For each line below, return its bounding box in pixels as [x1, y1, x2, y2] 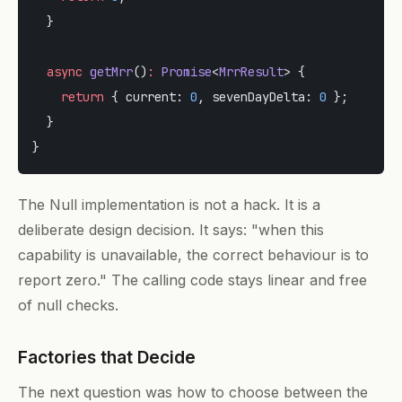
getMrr [83, 63, 133, 80]
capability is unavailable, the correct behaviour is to [18, 245, 369, 264]
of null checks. [18, 295, 118, 314]
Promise [154, 63, 212, 80]
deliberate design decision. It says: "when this [18, 220, 324, 239]
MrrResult [219, 63, 284, 80]
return [32, 88, 104, 105]
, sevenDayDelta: [197, 88, 319, 105]
